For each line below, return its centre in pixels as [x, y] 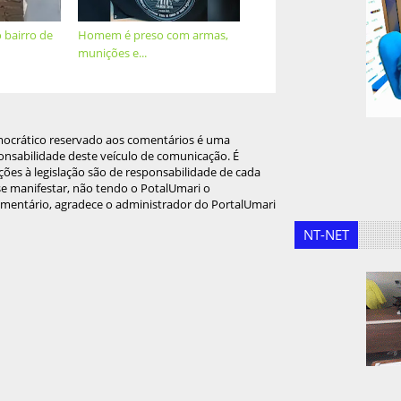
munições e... [113, 53]
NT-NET [327, 234]
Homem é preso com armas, [154, 35]
